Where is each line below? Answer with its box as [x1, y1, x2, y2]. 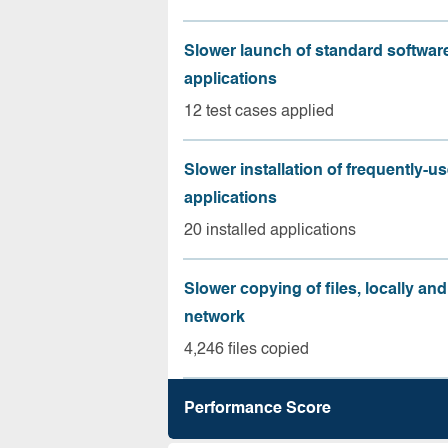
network [184, 309, 245, 326]
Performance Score [184, 401, 331, 417]
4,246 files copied [184, 341, 309, 358]
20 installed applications [184, 222, 356, 239]
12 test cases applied [184, 103, 334, 120]
